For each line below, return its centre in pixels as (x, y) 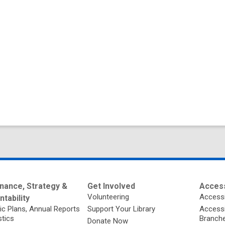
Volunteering (108, 197)
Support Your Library (122, 209)
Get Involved (111, 186)
